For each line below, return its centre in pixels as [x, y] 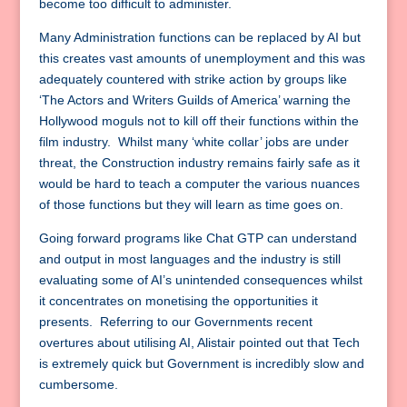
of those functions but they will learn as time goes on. [191, 205]
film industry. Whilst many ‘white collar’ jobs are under [194, 142]
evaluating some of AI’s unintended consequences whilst [200, 280]
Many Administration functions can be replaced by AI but [199, 38]
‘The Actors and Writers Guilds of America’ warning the [194, 100]
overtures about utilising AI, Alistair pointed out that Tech [199, 343]
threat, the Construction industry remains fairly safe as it [199, 163]
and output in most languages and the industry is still [189, 259]
